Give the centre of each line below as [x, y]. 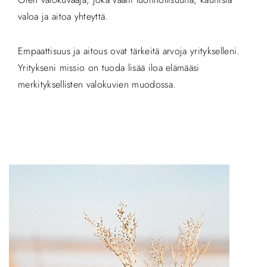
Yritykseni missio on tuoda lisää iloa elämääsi [109, 68]
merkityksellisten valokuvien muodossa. [97, 84]
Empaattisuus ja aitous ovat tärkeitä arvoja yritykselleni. [129, 51]
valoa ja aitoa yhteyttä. [63, 16]
